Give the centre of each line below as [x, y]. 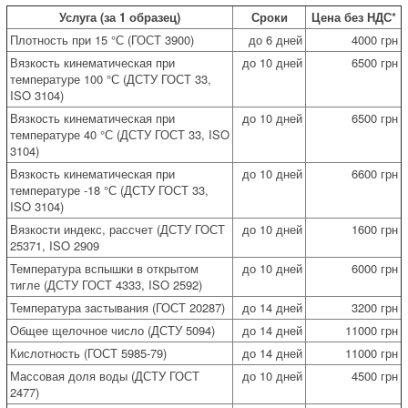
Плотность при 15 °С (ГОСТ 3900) [102, 39]
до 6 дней [275, 39]
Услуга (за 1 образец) [120, 16]
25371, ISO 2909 [55, 245]
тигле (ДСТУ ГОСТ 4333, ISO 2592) [106, 284]
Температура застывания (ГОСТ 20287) [117, 307]
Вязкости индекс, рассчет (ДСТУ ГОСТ [117, 229]
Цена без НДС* [353, 16]
